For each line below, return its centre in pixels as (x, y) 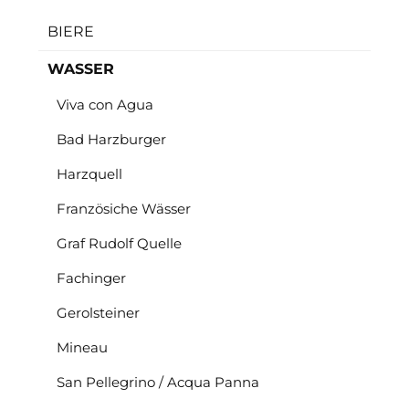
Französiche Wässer (124, 208)
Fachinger (91, 278)
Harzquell (89, 173)
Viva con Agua (105, 104)
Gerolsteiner (98, 312)
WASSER (81, 68)
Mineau (82, 347)
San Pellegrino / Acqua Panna (158, 382)
